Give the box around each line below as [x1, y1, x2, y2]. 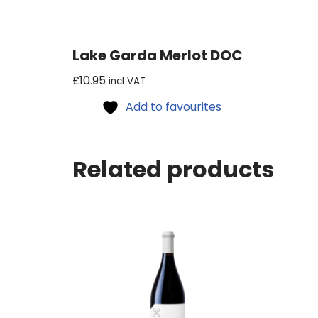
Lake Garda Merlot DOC [72, 45, 243, 66]
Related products [72, 153, 274, 186]
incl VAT [109, 75, 146, 89]
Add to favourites [126, 99, 222, 116]
